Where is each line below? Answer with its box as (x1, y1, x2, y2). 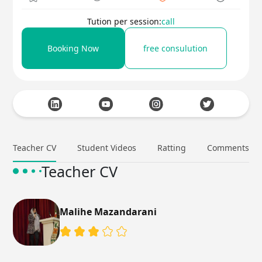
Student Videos (77, 142, 137, 153)
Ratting (157, 142, 186, 153)
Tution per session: (87, 16, 161, 27)
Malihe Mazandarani (60, 205, 157, 219)
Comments (206, 142, 249, 153)
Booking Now (47, 43, 99, 54)
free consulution (143, 43, 208, 54)
